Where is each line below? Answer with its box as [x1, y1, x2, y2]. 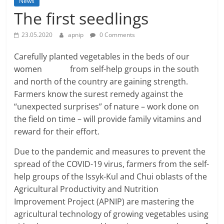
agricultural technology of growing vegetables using [14, 208, 209, 220]
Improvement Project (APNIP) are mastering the [14, 196, 194, 207]
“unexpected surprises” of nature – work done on [14, 101, 199, 112]
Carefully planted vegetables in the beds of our [14, 51, 190, 62]
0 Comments [98, 30, 135, 39]
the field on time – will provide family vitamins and [14, 113, 202, 125]
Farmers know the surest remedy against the [14, 88, 183, 100]
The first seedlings [14, 7, 149, 29]
